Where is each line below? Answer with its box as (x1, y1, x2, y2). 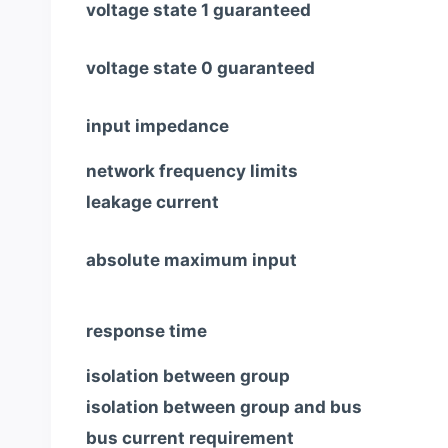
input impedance (86, 115, 229, 136)
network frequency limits (86, 160, 298, 181)
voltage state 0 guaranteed (86, 57, 315, 78)
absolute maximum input (86, 249, 297, 270)
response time (86, 320, 207, 341)
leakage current (86, 191, 219, 212)
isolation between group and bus (86, 396, 362, 417)
